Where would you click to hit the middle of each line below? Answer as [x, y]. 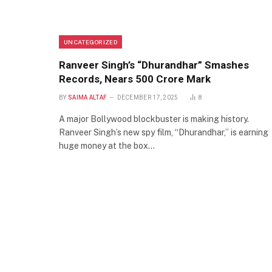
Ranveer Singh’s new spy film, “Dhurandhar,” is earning [164, 133]
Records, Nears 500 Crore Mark [135, 79]
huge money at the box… [107, 146]
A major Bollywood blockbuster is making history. [154, 119]
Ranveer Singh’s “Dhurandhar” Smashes [154, 65]
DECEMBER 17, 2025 [148, 98]
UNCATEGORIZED [90, 42]
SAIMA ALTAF [87, 98]
